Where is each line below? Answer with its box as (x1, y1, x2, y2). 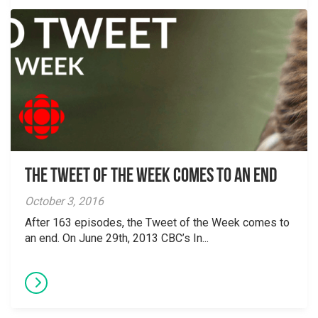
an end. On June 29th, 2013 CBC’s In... (25, 231, 209, 245)
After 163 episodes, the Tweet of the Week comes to (25, 216, 290, 229)
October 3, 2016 (25, 194, 104, 208)
